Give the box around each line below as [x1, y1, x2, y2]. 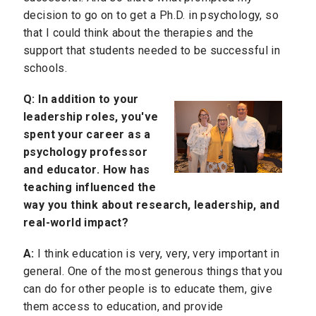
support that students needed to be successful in [23, 43, 281, 57]
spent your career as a [23, 127, 151, 141]
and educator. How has [23, 162, 150, 176]
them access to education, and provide [23, 300, 224, 313]
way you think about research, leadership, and [23, 197, 279, 212]
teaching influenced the [23, 180, 157, 194]
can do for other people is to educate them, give [23, 282, 273, 296]
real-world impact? [23, 215, 129, 229]
